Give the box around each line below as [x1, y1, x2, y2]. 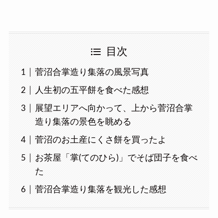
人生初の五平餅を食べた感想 [35, 86, 149, 94]
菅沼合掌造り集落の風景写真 [35, 68, 149, 76]
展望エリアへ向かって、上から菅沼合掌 [35, 104, 193, 112]
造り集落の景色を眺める [35, 117, 131, 126]
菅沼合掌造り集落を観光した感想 [35, 185, 166, 194]
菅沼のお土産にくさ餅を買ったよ [35, 135, 166, 144]
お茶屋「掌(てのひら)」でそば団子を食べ [35, 153, 198, 162]
